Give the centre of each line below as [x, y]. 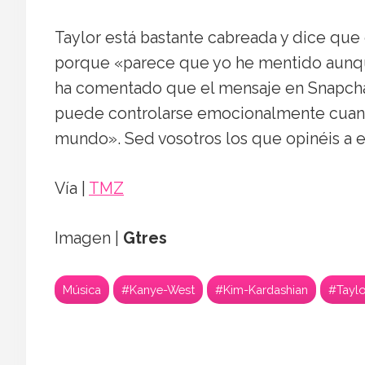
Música [82, 290]
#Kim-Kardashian [262, 290]
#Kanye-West [158, 290]
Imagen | [89, 239]
